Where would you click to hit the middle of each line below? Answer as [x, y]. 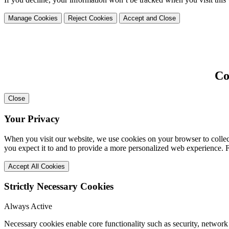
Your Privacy [32, 119]
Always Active [28, 207]
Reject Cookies [90, 18]
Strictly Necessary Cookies [59, 187]
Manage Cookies [33, 18]
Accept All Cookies [37, 166]
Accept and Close [150, 18]
